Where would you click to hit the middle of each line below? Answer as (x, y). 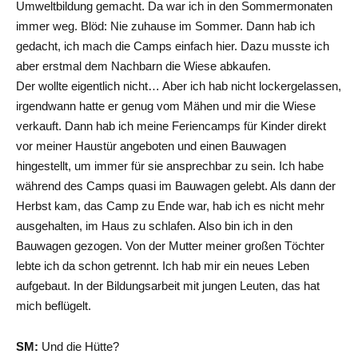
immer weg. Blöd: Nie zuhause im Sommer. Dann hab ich (165, 26)
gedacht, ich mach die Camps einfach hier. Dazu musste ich (173, 46)
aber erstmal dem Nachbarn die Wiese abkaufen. (143, 66)
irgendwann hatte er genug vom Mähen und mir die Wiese (166, 105)
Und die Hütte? (79, 346)
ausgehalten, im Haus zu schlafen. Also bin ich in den (154, 225)
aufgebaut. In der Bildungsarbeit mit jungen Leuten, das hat (168, 285)
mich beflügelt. (54, 305)
